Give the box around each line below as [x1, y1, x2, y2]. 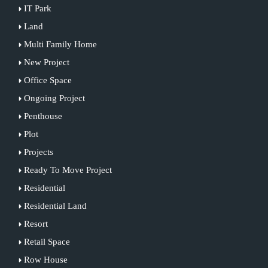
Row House [23, 254, 68, 264]
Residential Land [23, 200, 87, 211]
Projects [23, 147, 53, 157]
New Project [23, 57, 69, 67]
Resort [23, 218, 48, 229]
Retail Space [23, 236, 70, 246]
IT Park [23, 3, 51, 13]
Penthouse [23, 111, 62, 121]
